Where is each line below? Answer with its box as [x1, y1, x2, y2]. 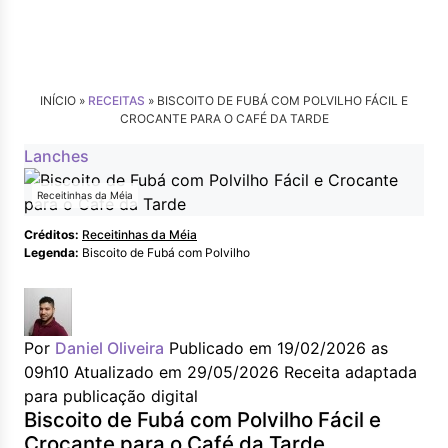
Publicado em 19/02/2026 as [169, 338, 388, 358]
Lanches [24, 146, 89, 166]
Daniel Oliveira [55, 338, 164, 358]
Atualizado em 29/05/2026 [74, 362, 279, 382]
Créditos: [24, 227, 79, 242]
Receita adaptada [284, 362, 417, 382]
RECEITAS [88, 93, 145, 108]
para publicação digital [24, 386, 198, 406]
